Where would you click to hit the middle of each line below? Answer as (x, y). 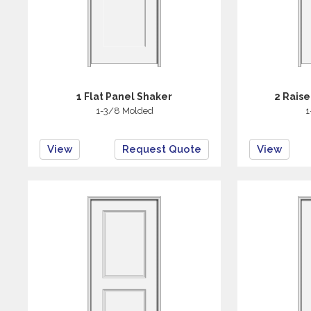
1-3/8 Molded (124, 111)
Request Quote (162, 149)
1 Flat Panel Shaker (125, 96)
